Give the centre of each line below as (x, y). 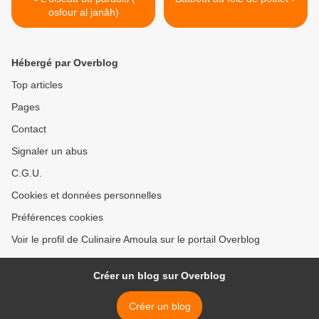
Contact (29, 129)
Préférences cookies (57, 218)
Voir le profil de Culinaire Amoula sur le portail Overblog (136, 240)
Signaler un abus (49, 151)
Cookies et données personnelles (87, 195)
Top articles (37, 85)
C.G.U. (27, 173)
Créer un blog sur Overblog (159, 276)
